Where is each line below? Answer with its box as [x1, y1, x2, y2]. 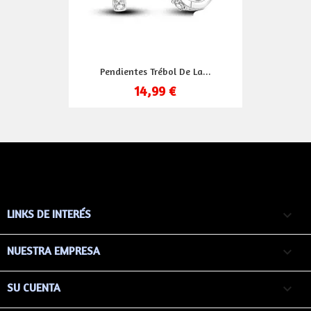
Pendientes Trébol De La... [100, 65, 211, 78]
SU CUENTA [7, 280, 60, 295]
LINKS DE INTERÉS [7, 206, 91, 221]
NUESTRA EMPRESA [7, 243, 100, 258]
